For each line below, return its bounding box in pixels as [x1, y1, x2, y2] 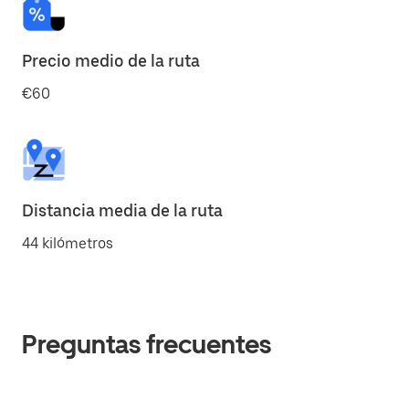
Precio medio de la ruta [22, 51, 200, 70]
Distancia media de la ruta [22, 201, 223, 220]
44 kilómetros [22, 235, 113, 252]
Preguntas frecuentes [22, 329, 271, 360]
